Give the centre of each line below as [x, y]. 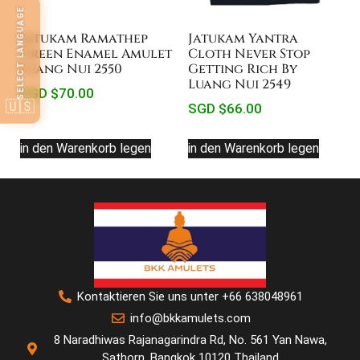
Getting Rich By [243, 69]
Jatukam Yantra [243, 39]
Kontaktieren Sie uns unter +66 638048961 [190, 297]
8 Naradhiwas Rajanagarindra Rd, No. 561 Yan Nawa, [190, 340]
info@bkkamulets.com [190, 319]
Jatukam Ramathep [84, 39]
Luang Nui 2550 [71, 69]
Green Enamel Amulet [96, 54]
